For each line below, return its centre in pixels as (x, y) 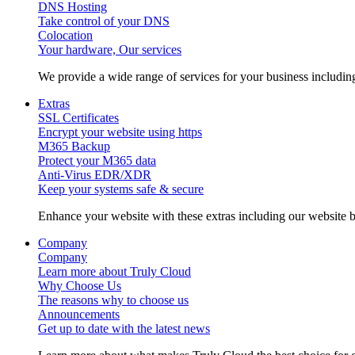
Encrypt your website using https (120, 132)
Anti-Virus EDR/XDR (95, 175)
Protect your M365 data (97, 160)
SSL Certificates (78, 118)
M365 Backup (74, 146)
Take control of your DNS (104, 21)
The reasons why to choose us (113, 300)
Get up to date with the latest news (124, 328)
